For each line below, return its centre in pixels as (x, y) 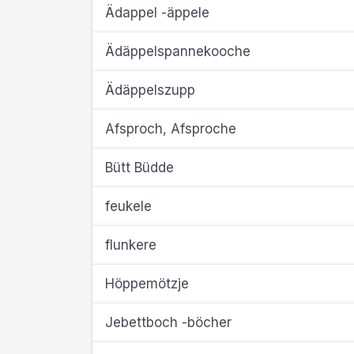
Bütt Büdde (139, 168)
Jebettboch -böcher (168, 322)
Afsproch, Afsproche (171, 129)
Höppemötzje (147, 284)
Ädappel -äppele (157, 13)
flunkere (131, 245)
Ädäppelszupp (150, 90)
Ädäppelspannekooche (178, 51)
